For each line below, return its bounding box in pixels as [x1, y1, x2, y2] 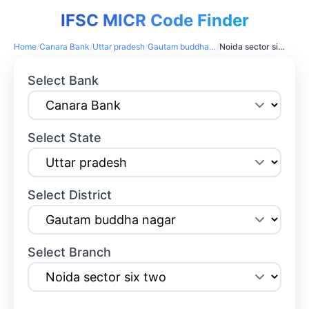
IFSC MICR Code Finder [60, 10, 249, 31]
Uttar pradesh [92, 41, 145, 52]
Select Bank [28, 73, 99, 88]
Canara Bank [39, 41, 90, 52]
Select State [28, 130, 102, 146]
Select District [28, 188, 112, 203]
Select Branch [28, 245, 112, 260]
